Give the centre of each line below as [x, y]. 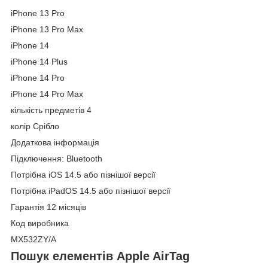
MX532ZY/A [33, 239]
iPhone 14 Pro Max [47, 94]
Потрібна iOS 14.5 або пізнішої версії [83, 174]
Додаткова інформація [55, 142]
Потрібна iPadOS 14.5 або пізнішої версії [91, 191]
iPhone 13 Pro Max [47, 29]
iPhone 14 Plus [39, 61]
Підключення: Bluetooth [57, 158]
